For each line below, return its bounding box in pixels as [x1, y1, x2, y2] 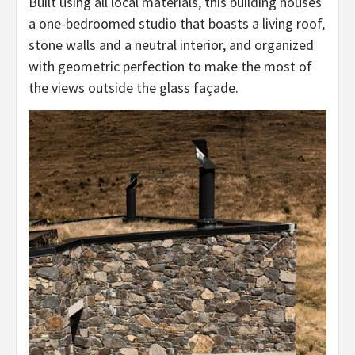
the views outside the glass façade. [29, 78, 239, 97]
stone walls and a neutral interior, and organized [29, 35, 314, 54]
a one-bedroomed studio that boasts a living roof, [29, 13, 325, 32]
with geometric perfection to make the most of [29, 56, 312, 75]
